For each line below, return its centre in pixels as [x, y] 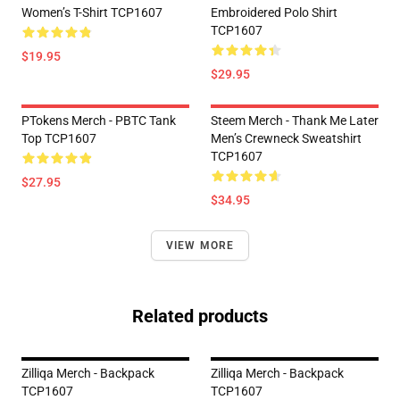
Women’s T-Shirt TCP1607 [92, 12]
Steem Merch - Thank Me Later [295, 121]
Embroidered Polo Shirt [274, 12]
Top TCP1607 [59, 138]
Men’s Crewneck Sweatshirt [286, 138]
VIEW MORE [200, 246]
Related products [200, 316]
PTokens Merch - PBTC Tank [99, 121]
